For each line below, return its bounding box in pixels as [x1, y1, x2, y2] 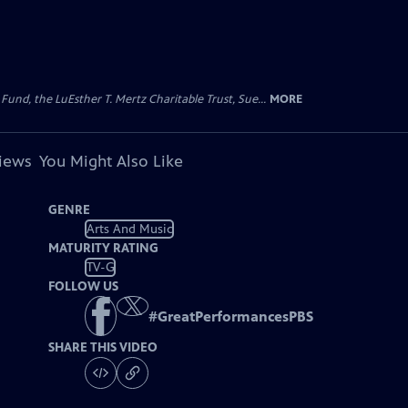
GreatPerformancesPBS [158, 308, 314, 326]
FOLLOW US [48, 279, 119, 294]
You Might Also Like [38, 151, 183, 171]
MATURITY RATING [48, 240, 159, 256]
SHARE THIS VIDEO [48, 340, 158, 356]
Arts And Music [86, 220, 173, 237]
